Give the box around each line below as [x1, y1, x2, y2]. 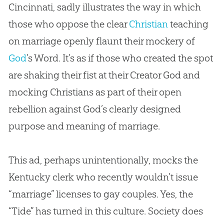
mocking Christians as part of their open [8, 85, 181, 98]
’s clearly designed [100, 102, 181, 115]
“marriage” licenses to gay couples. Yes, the [8, 187, 193, 200]
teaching [167, 17, 208, 30]
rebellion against [8, 102, 83, 115]
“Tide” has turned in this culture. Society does [8, 204, 203, 217]
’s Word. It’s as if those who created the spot [26, 51, 213, 64]
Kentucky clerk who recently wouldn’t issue [8, 170, 198, 183]
